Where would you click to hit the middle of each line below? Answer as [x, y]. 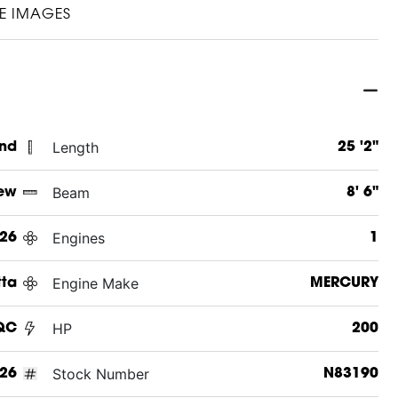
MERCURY [344, 283]
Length [75, 147]
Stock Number [100, 374]
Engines [78, 238]
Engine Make [95, 283]
